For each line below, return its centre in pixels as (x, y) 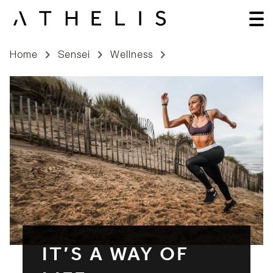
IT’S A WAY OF (115, 257)
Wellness (132, 54)
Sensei (74, 54)
